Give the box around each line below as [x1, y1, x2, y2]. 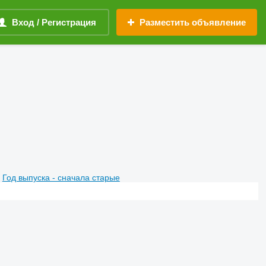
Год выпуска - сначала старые [2, 172, 120, 182]
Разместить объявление [140, 17, 246, 27]
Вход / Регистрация [12, 17, 96, 27]
